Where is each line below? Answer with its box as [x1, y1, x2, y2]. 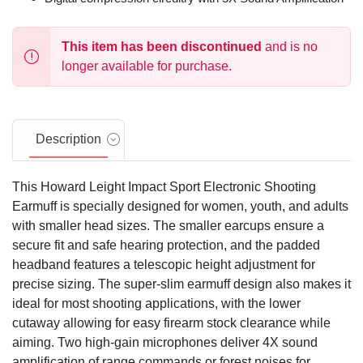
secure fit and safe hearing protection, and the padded [12, 238, 320, 253]
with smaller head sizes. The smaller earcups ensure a [12, 219, 324, 233]
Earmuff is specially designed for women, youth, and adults [12, 199, 348, 214]
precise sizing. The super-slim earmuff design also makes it [12, 277, 351, 292]
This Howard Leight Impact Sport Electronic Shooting [12, 180, 316, 194]
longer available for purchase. [62, 59, 232, 74]
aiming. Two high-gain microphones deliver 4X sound [12, 335, 318, 350]
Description [36, 132, 101, 147]
